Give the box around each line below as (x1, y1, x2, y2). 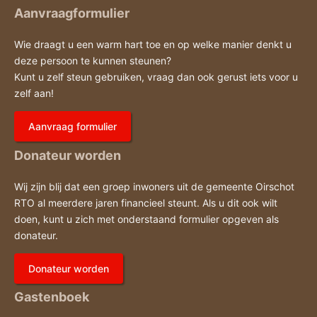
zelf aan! (14, 86, 54, 99)
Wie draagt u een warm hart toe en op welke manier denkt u (14, 38, 292, 50)
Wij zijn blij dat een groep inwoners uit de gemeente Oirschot (14, 180, 294, 192)
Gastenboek (14, 289, 89, 305)
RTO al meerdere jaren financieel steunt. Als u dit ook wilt (14, 196, 277, 209)
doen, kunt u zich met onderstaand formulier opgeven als (14, 212, 279, 225)
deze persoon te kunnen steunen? (14, 54, 171, 67)
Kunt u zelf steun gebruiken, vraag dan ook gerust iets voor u (14, 70, 298, 83)
